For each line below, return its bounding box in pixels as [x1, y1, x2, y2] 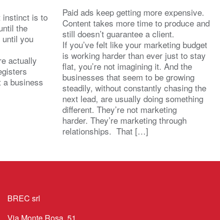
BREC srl [7, 192, 40, 204]
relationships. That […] [62, 124, 148, 137]
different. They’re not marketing [62, 103, 177, 115]
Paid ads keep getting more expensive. [62, 5, 204, 18]
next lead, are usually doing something [62, 92, 203, 105]
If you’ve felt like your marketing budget [62, 38, 207, 51]
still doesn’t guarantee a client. [62, 27, 174, 40]
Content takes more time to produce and [62, 16, 210, 29]
